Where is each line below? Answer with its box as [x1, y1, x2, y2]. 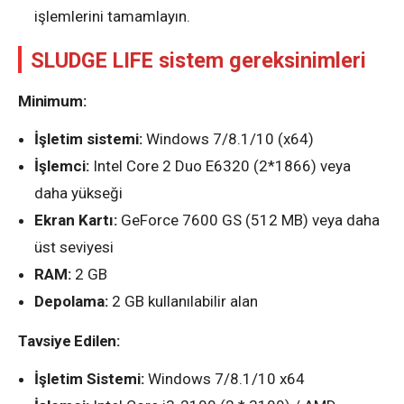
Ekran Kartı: [34, 210, 117, 229]
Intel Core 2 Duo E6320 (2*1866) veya [89, 156, 351, 175]
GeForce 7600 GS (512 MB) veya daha [117, 210, 380, 229]
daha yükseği [34, 183, 123, 202]
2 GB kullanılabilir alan [108, 291, 258, 310]
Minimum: [18, 91, 87, 110]
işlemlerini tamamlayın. [34, 6, 190, 25]
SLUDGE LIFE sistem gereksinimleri [31, 47, 366, 73]
